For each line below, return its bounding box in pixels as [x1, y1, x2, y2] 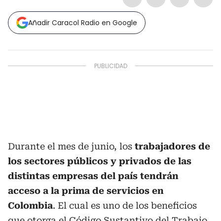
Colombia [8, 200, 53, 211]
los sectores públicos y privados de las [8, 156, 191, 166]
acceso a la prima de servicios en [8, 185, 164, 196]
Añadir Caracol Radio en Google [28, 18, 137, 28]
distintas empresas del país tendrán [8, 171, 179, 181]
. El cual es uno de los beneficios [53, 200, 197, 211]
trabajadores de [135, 141, 210, 151]
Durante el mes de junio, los [8, 141, 135, 151]
